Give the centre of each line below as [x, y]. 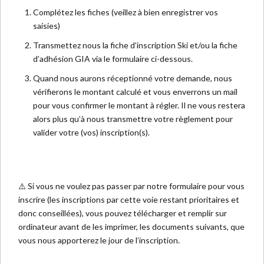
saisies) [47, 26]
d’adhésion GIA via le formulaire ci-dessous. [113, 59]
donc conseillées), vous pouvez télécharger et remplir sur [123, 213]
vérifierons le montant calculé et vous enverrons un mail [135, 92]
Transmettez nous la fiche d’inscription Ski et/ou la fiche [135, 45]
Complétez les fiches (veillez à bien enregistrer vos [126, 12]
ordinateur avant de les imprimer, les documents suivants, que [131, 227]
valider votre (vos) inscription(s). [91, 132]
